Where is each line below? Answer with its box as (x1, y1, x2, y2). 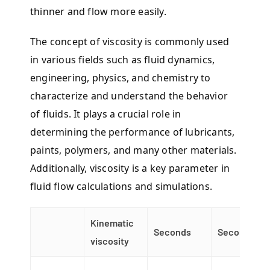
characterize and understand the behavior (30, 89, 228, 103)
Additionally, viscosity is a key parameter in (30, 162, 230, 175)
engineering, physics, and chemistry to (30, 71, 211, 85)
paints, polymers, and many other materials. (30, 143, 237, 157)
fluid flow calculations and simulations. (30, 180, 212, 193)
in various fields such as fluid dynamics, (30, 53, 215, 67)
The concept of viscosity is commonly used (30, 35, 230, 49)
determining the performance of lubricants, (30, 125, 235, 139)
